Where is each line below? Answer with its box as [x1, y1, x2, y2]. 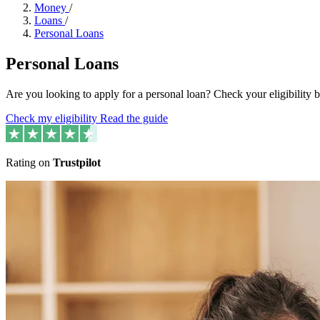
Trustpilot [53, 156, 101, 169]
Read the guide [100, 112, 168, 125]
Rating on [6, 156, 53, 169]
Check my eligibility [6, 112, 100, 125]
